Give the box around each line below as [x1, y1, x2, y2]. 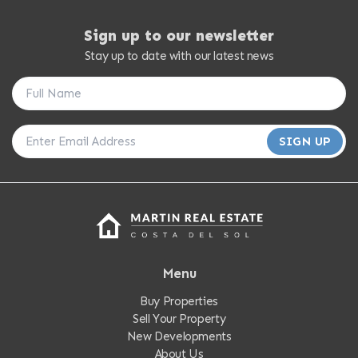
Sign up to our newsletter [84, 26, 274, 45]
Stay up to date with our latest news [84, 49, 274, 64]
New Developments [126, 329, 232, 344]
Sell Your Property [132, 312, 226, 327]
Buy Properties [140, 294, 218, 309]
